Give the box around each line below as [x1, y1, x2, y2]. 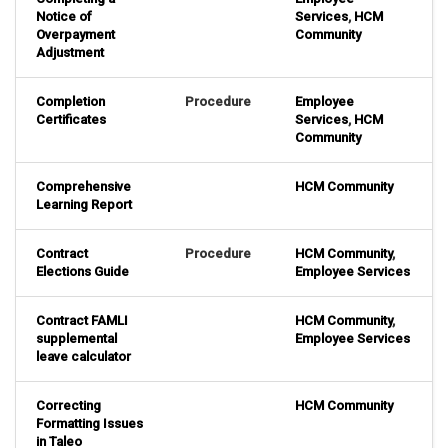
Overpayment [36, 27, 115, 43]
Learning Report [36, 197, 132, 213]
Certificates [36, 112, 106, 128]
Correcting [36, 398, 101, 414]
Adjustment [36, 45, 104, 61]
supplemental [36, 331, 117, 347]
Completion [36, 94, 105, 110]
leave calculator [36, 349, 131, 365]
